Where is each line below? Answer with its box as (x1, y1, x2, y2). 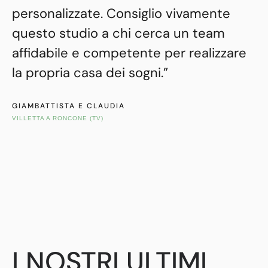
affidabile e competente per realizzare (12, 44, 246, 62)
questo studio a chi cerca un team (12, 25, 225, 42)
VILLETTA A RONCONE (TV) (12, 115, 103, 122)
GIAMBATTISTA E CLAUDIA (12, 101, 128, 111)
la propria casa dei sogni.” (12, 64, 168, 82)
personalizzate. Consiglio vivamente (12, 5, 230, 23)
